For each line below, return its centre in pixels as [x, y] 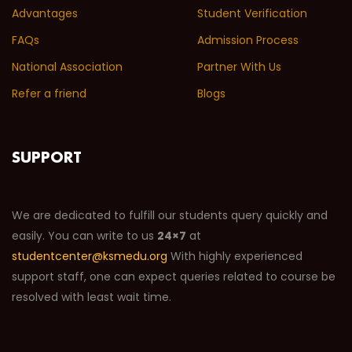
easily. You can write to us [84, 235]
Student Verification [252, 13]
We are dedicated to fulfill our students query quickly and [170, 215]
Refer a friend [49, 93]
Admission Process [248, 40]
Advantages [45, 13]
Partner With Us [239, 66]
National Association [67, 66]
